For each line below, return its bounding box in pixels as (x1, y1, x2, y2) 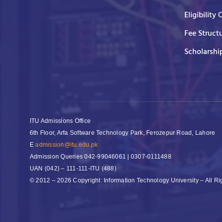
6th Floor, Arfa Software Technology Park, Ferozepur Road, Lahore (30, 129, 216, 136)
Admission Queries (30, 153, 85, 160)
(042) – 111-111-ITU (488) (44, 165, 116, 172)
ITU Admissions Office (30, 117, 91, 124)
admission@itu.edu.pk (35, 141, 98, 148)
